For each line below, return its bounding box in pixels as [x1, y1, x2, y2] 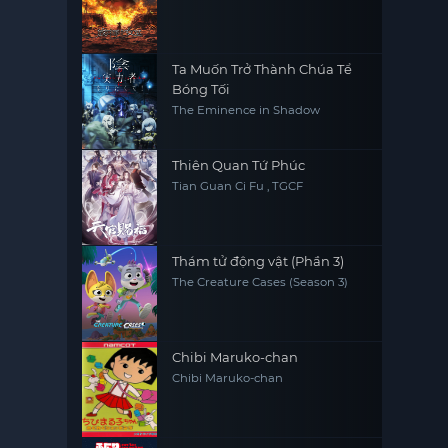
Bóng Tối [172, 81, 231, 97]
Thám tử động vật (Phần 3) [172, 253, 345, 269]
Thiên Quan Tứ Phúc [172, 157, 306, 173]
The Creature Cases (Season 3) [172, 275, 349, 289]
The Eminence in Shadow [172, 103, 321, 117]
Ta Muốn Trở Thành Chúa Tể [172, 61, 353, 77]
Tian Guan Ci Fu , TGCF [172, 179, 304, 193]
